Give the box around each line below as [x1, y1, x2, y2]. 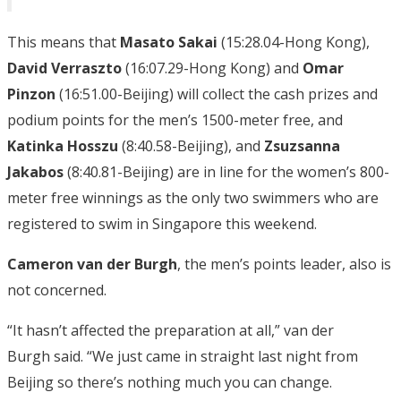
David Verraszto [7, 57, 122, 78]
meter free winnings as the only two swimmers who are [7, 187, 379, 208]
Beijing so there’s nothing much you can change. [7, 371, 332, 392]
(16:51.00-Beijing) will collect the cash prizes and [55, 83, 378, 104]
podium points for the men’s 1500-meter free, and [7, 109, 343, 130]
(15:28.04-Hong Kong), [218, 31, 370, 52]
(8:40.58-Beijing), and [118, 135, 264, 156]
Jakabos [7, 161, 64, 182]
